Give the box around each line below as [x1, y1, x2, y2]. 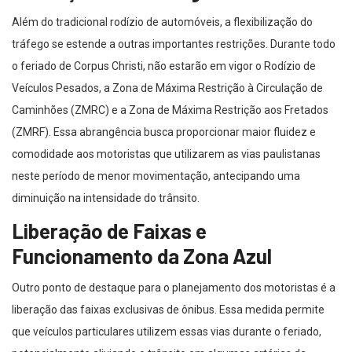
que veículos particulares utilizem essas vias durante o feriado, [12, 325, 321, 339]
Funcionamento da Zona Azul [12, 244, 272, 269]
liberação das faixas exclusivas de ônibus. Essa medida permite [12, 303, 324, 317]
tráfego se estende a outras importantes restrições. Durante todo [12, 38, 335, 51]
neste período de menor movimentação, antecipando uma [12, 170, 300, 183]
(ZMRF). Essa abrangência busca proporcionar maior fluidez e [12, 126, 316, 139]
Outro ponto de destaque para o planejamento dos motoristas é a [12, 281, 335, 295]
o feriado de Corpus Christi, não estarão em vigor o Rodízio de [12, 60, 316, 73]
